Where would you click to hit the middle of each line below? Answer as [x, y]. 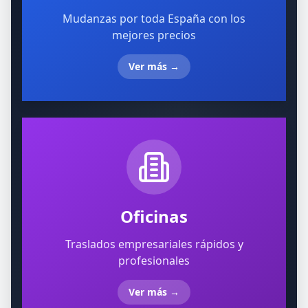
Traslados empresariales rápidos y [154, 244]
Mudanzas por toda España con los [154, 19]
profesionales [154, 261]
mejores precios [154, 35]
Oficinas [154, 216]
